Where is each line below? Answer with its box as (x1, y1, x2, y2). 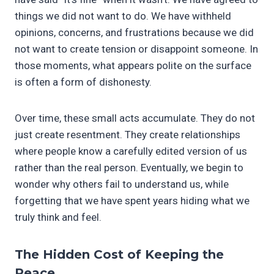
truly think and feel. (15, 210, 102, 223)
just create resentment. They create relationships (15, 128, 240, 141)
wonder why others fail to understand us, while (15, 177, 229, 190)
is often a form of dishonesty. (15, 75, 152, 88)
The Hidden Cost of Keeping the (15, 246, 224, 262)
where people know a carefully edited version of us (15, 144, 247, 157)
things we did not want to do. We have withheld (15, 9, 231, 22)
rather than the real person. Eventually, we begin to (15, 161, 243, 174)
